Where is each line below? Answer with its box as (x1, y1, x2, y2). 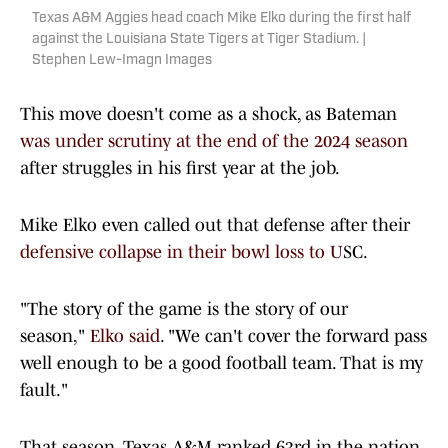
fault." (20, 380, 68, 401)
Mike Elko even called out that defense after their (20, 215, 410, 236)
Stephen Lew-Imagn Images (32, 53, 212, 69)
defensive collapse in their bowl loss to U (20, 242, 343, 263)
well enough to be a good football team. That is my (20, 353, 423, 374)
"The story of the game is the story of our (20, 299, 348, 320)
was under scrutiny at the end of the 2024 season (20, 131, 408, 152)
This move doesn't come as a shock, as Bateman (20, 104, 397, 125)
